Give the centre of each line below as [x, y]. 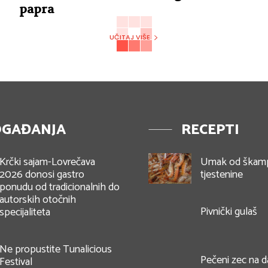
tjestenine [222, 175]
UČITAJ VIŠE [130, 37]
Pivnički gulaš [229, 212]
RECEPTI [210, 130]
